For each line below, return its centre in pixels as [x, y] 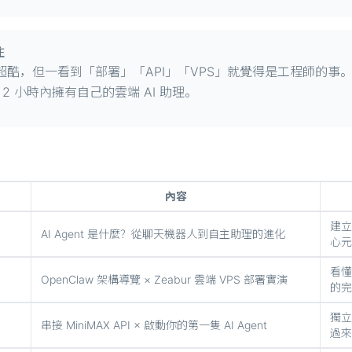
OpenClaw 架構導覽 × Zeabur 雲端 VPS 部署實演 [164, 279]
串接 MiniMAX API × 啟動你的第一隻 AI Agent [154, 325]
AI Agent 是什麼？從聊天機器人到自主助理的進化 [163, 234]
